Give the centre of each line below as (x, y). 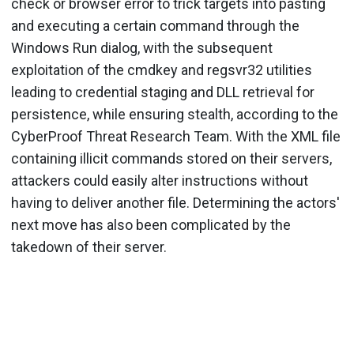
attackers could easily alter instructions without (160, 181)
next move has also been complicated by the (151, 225)
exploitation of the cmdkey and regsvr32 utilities (162, 70)
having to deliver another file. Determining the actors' (175, 203)
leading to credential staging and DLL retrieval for (163, 92)
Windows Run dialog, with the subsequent (142, 48)
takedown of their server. (89, 247)
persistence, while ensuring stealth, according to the (175, 114)
